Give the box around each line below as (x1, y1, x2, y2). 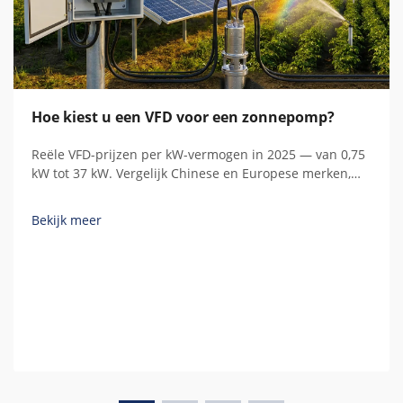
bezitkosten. (31, 202, 104, 220)
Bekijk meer (31, 211, 102, 229)
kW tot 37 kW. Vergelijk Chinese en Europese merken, (31, 165, 351, 183)
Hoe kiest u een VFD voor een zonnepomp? (31, 107, 335, 128)
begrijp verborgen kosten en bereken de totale (31, 184, 312, 201)
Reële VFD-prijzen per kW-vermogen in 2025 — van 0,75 (31, 146, 365, 164)
